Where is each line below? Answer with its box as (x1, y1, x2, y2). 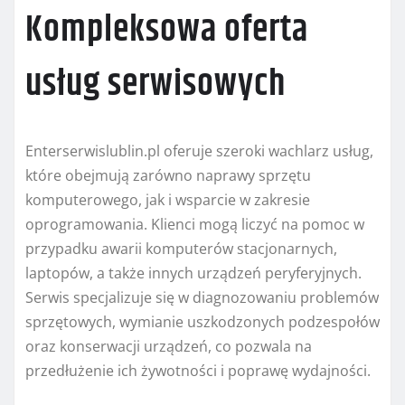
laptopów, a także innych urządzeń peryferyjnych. (25, 263, 362, 284)
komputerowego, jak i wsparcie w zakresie (25, 190, 310, 211)
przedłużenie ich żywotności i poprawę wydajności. (25, 361, 371, 381)
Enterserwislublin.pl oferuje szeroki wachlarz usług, (25, 141, 373, 162)
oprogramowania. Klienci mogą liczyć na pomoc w (25, 214, 364, 235)
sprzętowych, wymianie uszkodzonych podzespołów (25, 312, 380, 333)
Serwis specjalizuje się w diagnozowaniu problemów (25, 287, 379, 308)
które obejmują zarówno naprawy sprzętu (25, 165, 311, 186)
